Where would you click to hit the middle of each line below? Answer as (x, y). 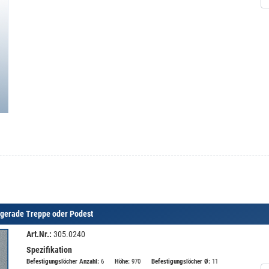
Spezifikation (49, 250)
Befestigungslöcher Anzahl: (63, 261)
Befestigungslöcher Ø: (181, 261)
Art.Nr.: (39, 234)
